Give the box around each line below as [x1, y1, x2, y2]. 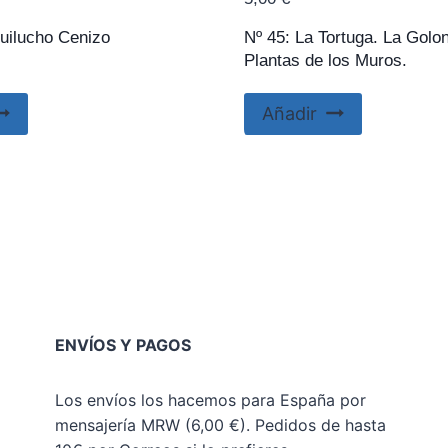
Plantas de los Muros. [244, 50, 407, 70]
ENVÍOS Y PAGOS [54, 335, 191, 356]
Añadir [262, 103, 317, 125]
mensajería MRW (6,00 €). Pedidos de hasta [54, 415, 386, 436]
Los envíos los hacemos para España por [54, 390, 366, 411]
